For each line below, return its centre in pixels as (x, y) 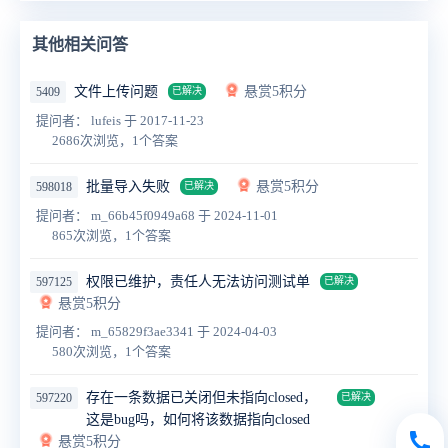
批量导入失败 (128, 186)
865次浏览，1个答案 (111, 235)
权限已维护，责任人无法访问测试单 (198, 281)
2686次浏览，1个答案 (115, 140)
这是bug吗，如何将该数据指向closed (198, 419)
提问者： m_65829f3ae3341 (116, 331)
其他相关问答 (80, 44)
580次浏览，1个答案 (111, 351)
